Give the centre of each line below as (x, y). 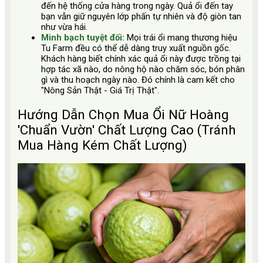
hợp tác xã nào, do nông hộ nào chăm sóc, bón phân (143, 70)
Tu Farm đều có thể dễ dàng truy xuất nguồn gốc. (136, 48)
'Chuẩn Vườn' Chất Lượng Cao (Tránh (127, 129)
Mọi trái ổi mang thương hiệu (182, 38)
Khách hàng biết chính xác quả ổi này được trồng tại (141, 59)
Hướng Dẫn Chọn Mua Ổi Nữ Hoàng (123, 114)
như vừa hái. (64, 27)
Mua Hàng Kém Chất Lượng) (102, 145)
